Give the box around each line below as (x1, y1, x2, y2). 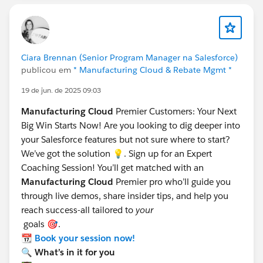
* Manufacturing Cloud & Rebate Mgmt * (73, 65, 232, 75)
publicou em (21, 65, 73, 75)
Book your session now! (35, 232, 135, 244)
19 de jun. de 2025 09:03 (21, 85, 101, 95)
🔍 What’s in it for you (21, 247, 115, 258)
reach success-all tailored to (21, 204, 136, 215)
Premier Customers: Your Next (116, 106, 237, 117)
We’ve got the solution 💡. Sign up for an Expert (21, 148, 212, 159)
